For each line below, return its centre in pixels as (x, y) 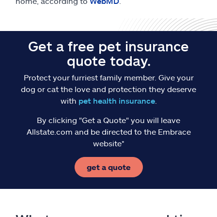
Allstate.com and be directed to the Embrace (108, 132)
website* (108, 143)
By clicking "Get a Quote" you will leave (108, 120)
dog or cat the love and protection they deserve (108, 89)
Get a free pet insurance (108, 46)
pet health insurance (116, 101)
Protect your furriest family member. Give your (108, 77)
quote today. (108, 61)
